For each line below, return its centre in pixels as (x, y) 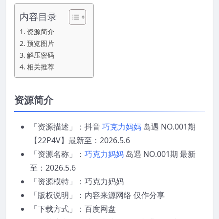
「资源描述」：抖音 (66, 127)
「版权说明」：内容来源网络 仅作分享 (97, 195)
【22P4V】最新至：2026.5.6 (80, 141)
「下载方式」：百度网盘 (73, 209)
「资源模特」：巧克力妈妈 (77, 182)
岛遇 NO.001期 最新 (160, 154)
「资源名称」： (57, 154)
